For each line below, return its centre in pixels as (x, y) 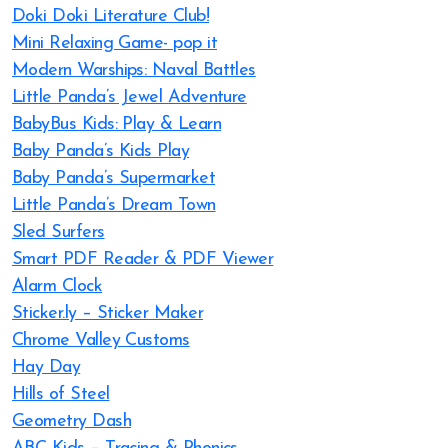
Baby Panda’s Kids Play (101, 151)
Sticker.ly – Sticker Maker (107, 313)
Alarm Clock (57, 286)
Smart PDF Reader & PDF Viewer (143, 259)
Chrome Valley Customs (101, 340)
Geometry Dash (71, 421)
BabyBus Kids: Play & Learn (116, 124)
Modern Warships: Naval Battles (134, 70)
